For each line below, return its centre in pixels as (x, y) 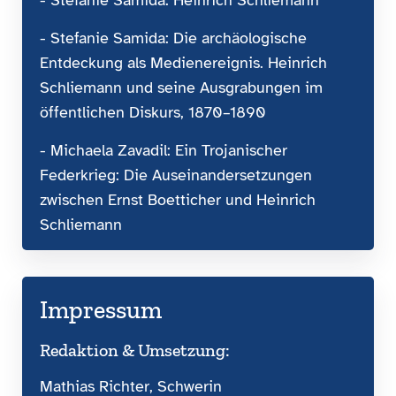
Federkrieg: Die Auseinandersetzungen (176, 175)
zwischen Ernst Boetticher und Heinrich (178, 199)
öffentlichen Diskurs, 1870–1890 (153, 112)
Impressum (101, 309)
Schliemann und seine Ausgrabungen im (181, 87)
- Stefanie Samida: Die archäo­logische (173, 38)
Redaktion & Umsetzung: (135, 350)
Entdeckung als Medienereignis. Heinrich (183, 62)
